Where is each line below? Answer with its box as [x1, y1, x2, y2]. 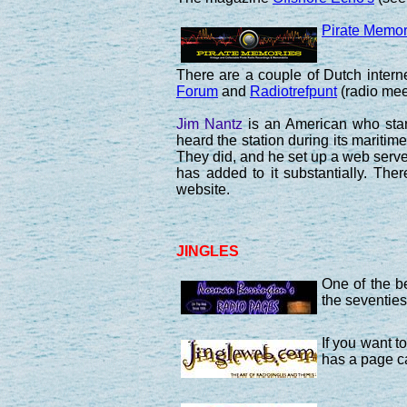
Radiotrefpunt [250, 83, 337, 99]
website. [176, 181, 230, 197]
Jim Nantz [176, 115, 243, 132]
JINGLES [176, 243, 239, 259]
